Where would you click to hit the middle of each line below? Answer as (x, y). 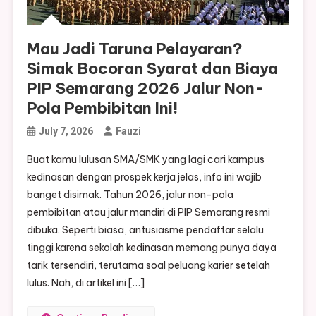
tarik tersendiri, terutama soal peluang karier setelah (148, 265)
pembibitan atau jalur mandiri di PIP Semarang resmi (148, 212)
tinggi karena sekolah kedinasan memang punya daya (151, 247)
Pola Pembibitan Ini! (102, 108)
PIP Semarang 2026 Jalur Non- (145, 88)
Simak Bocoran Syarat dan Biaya (152, 68)
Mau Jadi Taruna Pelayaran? (134, 48)
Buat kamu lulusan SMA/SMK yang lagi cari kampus (145, 159)
